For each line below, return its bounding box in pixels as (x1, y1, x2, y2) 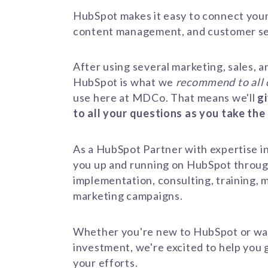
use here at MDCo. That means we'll (73, 91, 255, 105)
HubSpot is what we (73, 75, 176, 89)
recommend (175, 75, 236, 89)
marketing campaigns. (73, 188, 183, 202)
